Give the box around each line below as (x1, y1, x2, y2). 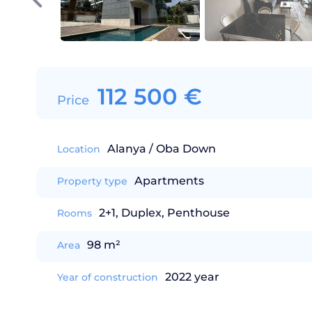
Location (57, 143, 100, 155)
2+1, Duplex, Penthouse (99, 206, 230, 219)
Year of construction (57, 271, 158, 283)
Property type (57, 175, 127, 187)
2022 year (165, 270, 219, 283)
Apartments (134, 174, 204, 187)
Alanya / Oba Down (107, 142, 216, 155)
